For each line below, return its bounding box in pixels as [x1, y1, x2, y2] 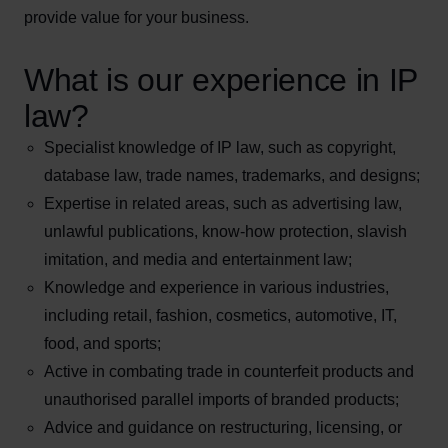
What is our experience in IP [24, 62, 418, 98]
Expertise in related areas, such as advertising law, [44, 195, 402, 212]
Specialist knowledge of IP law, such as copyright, [44, 139, 396, 156]
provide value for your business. [24, 9, 249, 26]
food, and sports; [44, 335, 161, 352]
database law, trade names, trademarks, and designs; [44, 167, 420, 184]
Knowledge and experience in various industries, [44, 279, 389, 296]
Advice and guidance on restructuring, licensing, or [44, 419, 402, 436]
